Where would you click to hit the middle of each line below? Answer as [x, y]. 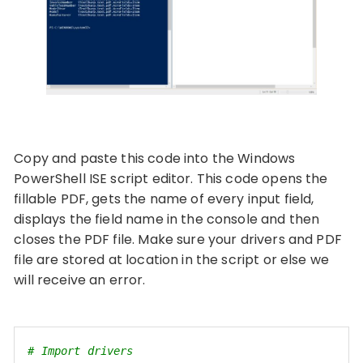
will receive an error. [80, 280]
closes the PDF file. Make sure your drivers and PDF [178, 240]
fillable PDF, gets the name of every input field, [164, 199]
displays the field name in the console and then [167, 220]
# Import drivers [81, 351]
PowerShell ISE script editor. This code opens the [171, 179]
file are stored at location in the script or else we [172, 260]
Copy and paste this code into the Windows [155, 159]
